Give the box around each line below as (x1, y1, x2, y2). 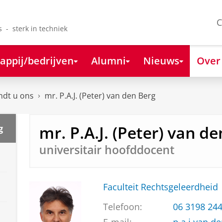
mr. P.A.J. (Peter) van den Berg (45, 90, 156, 102)
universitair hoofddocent (39, 142, 174, 158)
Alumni (91, 53, 126, 67)
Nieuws (143, 53, 179, 67)
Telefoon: (103, 201, 142, 213)
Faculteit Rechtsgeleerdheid (103, 181, 218, 193)
